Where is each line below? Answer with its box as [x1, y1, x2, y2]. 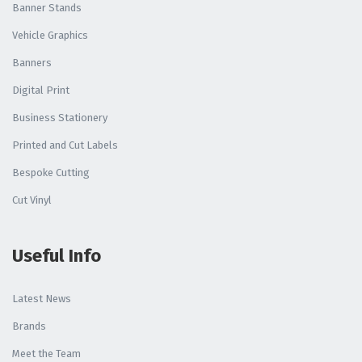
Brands [12, 320, 46, 333]
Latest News [12, 293, 71, 305]
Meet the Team [12, 347, 81, 360]
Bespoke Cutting [12, 166, 90, 179]
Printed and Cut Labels [12, 139, 118, 152]
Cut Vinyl [12, 194, 52, 207]
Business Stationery [12, 112, 107, 124]
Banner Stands [12, 2, 82, 15]
